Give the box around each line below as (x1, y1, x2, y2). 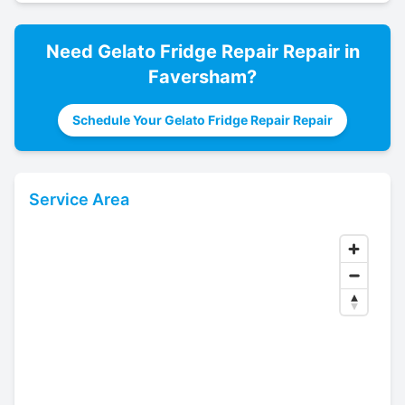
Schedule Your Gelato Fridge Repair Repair (72, 112, 333, 127)
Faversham (148, 66, 247, 88)
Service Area (29, 190, 129, 209)
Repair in (278, 41, 360, 62)
